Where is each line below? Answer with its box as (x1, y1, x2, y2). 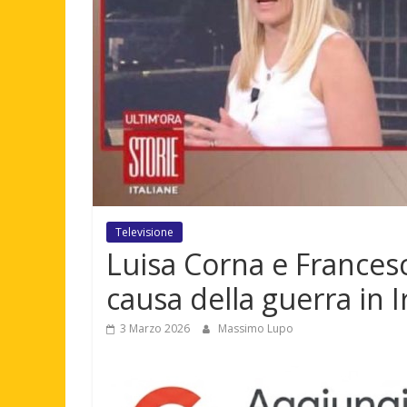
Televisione (115, 224, 174, 240)
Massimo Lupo (218, 321, 293, 336)
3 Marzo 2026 (120, 321, 190, 336)
